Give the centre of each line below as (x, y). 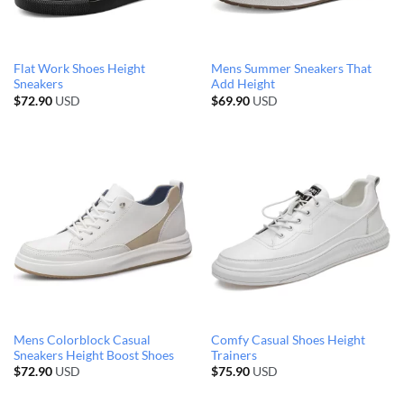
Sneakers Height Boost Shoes (93, 356)
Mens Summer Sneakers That (291, 69)
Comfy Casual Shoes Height (288, 340)
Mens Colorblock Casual (82, 340)
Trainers (234, 356)
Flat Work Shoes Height (79, 69)
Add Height (243, 84)
